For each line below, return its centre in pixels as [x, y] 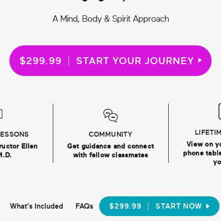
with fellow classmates [110, 155]
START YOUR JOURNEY [135, 60]
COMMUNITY [110, 135]
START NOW [179, 206]
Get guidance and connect [110, 147]
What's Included [36, 206]
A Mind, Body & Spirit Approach [110, 18]
